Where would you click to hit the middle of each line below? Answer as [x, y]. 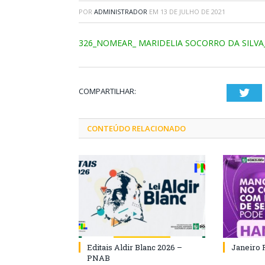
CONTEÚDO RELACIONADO [136, 128]
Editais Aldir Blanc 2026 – [135, 247]
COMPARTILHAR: [107, 91]
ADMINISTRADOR [121, 12]
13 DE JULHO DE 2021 [193, 12]
